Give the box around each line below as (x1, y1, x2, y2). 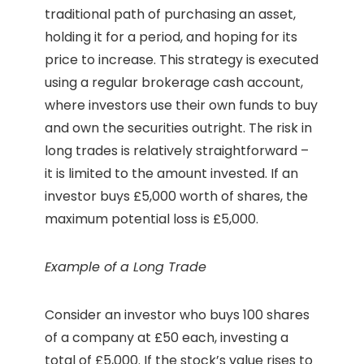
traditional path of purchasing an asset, (45, 5, 296, 24)
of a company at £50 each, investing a (45, 328, 288, 348)
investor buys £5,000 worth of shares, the (45, 187, 308, 206)
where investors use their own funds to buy (45, 96, 318, 115)
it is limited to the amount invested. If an (45, 164, 298, 184)
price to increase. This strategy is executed (45, 50, 318, 70)
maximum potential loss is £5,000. (45, 210, 258, 229)
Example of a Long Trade (45, 258, 206, 277)
